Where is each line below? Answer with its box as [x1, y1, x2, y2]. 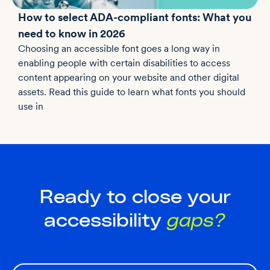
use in [18, 100, 43, 112]
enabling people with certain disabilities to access [18, 57, 230, 69]
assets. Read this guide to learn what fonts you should [18, 86, 245, 98]
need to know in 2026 [18, 27, 125, 40]
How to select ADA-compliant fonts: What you [18, 10, 251, 24]
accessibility [44, 212, 167, 230]
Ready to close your [39, 188, 231, 207]
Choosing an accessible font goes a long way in [18, 42, 220, 54]
